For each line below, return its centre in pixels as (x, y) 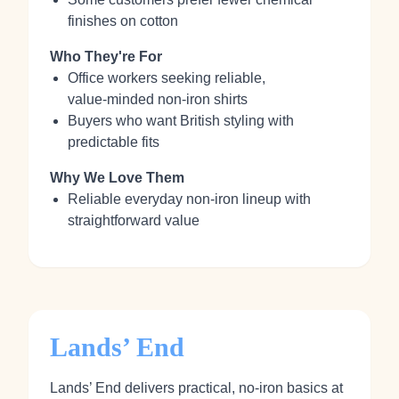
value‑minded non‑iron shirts (158, 99)
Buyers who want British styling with (181, 121)
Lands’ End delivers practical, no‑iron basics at (196, 388)
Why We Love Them (117, 178)
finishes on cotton (123, 21)
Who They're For (106, 57)
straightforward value (134, 220)
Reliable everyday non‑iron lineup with (189, 199)
